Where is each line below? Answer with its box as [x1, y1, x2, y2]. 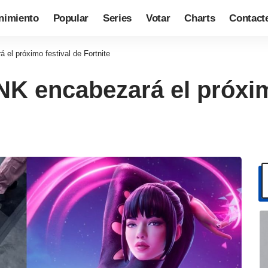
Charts [184, 12, 215, 24]
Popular [53, 12, 89, 24]
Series [103, 12, 132, 24]
